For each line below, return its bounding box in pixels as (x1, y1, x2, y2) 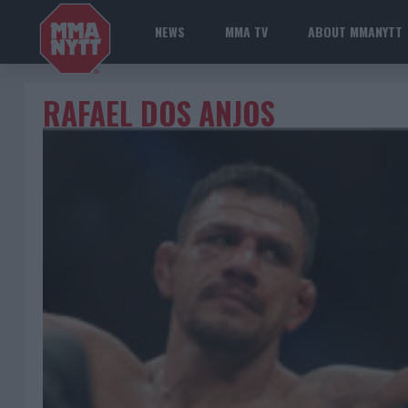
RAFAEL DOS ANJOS (43, 91, 275, 136)
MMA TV (225, 22, 268, 41)
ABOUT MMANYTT (308, 22, 403, 41)
